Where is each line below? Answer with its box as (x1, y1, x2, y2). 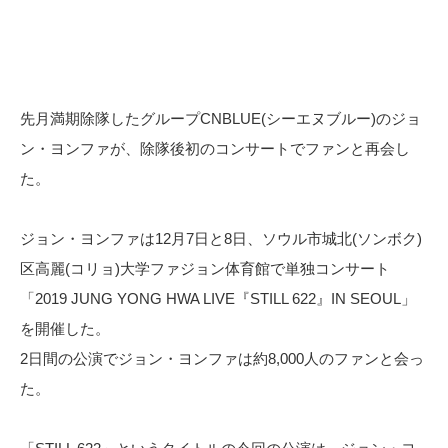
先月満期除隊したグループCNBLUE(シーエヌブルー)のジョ (20, 110, 421, 128)
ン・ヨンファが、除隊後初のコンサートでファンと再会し (20, 140, 410, 158)
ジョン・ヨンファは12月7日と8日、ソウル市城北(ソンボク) (20, 230, 422, 248)
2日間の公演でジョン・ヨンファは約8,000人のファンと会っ (20, 350, 424, 368)
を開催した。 (20, 320, 110, 338)
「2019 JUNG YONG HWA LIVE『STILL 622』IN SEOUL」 (20, 290, 416, 308)
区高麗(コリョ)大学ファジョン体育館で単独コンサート (20, 260, 390, 278)
